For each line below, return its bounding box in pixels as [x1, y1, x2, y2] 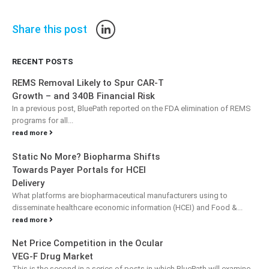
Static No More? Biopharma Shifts [12, 151, 160, 162]
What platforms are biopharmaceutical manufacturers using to [12, 190, 228, 200]
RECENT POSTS [12, 57, 73, 67]
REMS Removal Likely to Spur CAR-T [12, 77, 164, 89]
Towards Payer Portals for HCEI [12, 164, 146, 175]
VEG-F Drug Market [12, 251, 93, 262]
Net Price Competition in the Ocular [12, 238, 163, 249]
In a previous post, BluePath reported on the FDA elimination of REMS [12, 104, 251, 113]
